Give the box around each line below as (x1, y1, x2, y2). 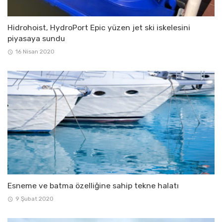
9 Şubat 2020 (15, 195, 54, 203)
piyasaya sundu (7, 33, 65, 43)
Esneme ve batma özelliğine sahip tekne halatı (7, 181, 179, 191)
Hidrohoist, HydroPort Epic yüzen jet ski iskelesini (7, 22, 190, 32)
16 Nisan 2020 (15, 48, 55, 55)
